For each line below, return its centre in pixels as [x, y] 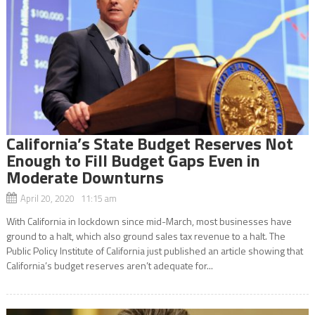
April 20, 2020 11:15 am [68, 198]
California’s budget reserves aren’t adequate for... [109, 265]
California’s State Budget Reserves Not [149, 143]
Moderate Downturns [85, 177]
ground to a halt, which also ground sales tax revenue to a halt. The [146, 236]
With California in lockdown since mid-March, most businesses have [149, 221]
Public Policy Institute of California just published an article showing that [154, 250]
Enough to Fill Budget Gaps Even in [133, 160]
